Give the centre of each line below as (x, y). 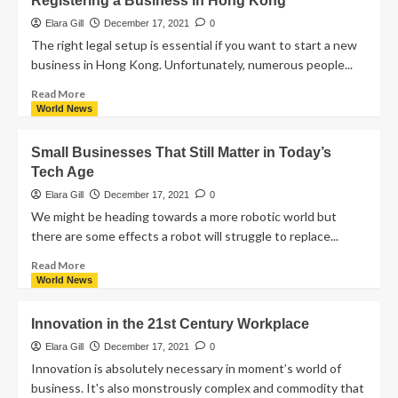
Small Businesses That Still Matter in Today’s (181, 152)
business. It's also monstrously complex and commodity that (198, 387)
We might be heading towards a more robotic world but (184, 216)
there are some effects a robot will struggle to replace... (185, 235)
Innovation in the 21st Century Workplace (170, 323)
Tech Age (63, 171)
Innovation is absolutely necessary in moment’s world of (186, 368)
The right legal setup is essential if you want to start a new (194, 44)
